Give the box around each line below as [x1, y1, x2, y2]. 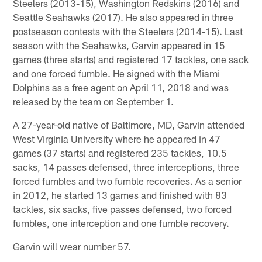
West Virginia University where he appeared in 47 [13, 132, 221, 144]
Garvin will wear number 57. [13, 240, 132, 252]
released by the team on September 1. [13, 95, 174, 107]
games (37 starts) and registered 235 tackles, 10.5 [13, 146, 227, 158]
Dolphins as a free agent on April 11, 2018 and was [13, 81, 229, 93]
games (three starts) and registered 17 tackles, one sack [13, 53, 249, 65]
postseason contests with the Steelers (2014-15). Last [13, 25, 243, 37]
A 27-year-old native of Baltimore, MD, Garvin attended [13, 118, 245, 130]
